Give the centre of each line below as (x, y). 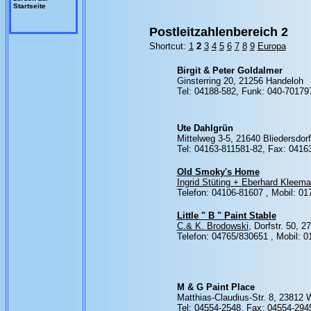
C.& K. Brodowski (212, 226)
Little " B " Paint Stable (226, 216)
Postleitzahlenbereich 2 (218, 32)
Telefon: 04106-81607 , (224, 193)
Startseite (30, 6)
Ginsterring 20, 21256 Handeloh (240, 81)
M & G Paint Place (216, 287)
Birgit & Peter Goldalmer (229, 70)
